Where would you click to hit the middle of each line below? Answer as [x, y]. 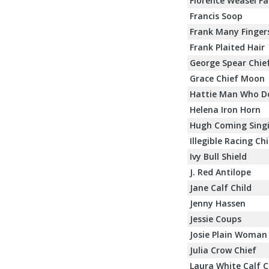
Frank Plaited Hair [227, 47]
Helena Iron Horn [225, 109]
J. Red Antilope [220, 172]
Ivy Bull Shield [218, 156]
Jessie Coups [216, 219]
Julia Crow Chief [223, 250]
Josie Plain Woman [228, 234]
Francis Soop [216, 16]
